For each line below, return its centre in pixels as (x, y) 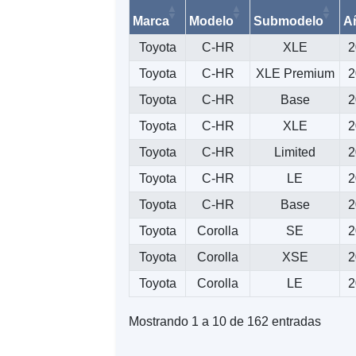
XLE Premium (295, 73)
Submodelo (289, 21)
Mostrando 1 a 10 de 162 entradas (225, 322)
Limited (295, 152)
